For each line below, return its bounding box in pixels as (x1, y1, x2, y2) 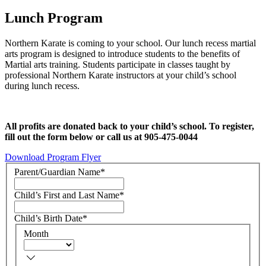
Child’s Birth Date (14, 213, 83, 224)
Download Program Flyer (5, 151, 101, 162)
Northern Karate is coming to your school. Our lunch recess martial (5, 37, 256, 48)
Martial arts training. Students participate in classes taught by (5, 59, 230, 69)
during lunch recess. (5, 80, 80, 91)
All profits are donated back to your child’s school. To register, (5, 121, 254, 131)
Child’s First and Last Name (14, 190, 119, 201)
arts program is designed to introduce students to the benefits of (5, 48, 240, 59)
